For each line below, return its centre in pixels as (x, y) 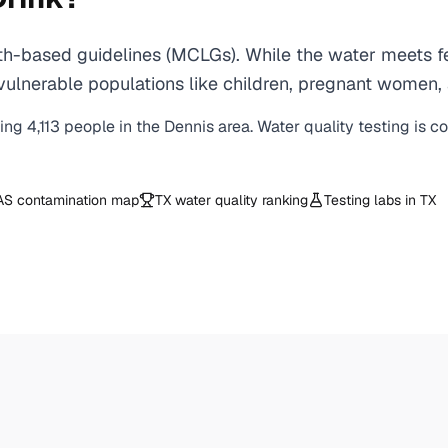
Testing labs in (372, 200)
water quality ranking (239, 200)
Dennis (189, 126)
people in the (114, 126)
